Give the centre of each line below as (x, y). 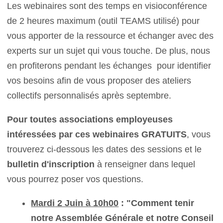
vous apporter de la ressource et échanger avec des (111, 36)
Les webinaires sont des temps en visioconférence (107, 6)
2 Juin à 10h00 (87, 203)
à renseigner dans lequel (145, 165)
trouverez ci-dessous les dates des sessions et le (105, 150)
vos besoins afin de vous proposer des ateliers (99, 81)
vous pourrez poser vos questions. (75, 179)
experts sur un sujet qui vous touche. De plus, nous (109, 51)
